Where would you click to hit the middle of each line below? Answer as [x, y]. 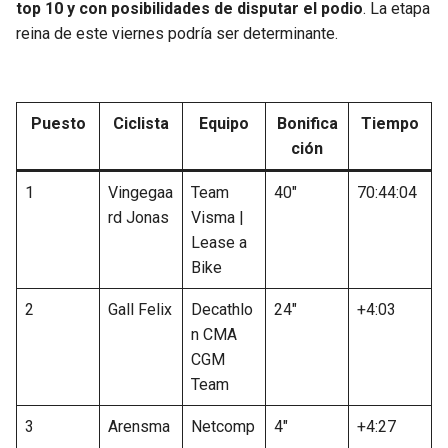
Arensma [139, 427]
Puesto [58, 124]
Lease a [219, 243]
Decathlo [222, 310]
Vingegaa [140, 193]
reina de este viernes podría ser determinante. [177, 34]
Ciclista [141, 124]
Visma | [217, 218]
